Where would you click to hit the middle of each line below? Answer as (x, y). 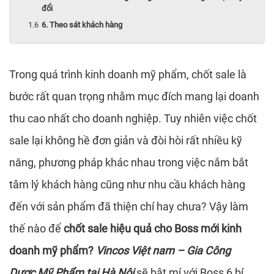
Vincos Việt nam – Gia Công (163, 250)
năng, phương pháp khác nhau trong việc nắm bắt (129, 162)
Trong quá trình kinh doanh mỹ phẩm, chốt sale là (128, 74)
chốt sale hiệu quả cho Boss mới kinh (153, 228)
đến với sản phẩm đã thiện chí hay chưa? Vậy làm (129, 206)
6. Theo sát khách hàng (82, 25)
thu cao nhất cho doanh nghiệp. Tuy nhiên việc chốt (133, 118)
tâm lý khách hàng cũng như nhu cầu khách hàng (127, 184)
